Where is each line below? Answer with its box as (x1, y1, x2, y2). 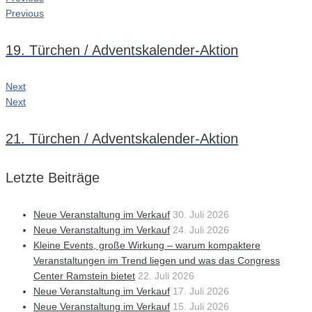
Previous (6, 7, 44, 19)
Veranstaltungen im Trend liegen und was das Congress (33, 254, 280, 266)
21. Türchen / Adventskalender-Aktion (6, 130, 238, 146)
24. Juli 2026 (173, 224, 229, 235)
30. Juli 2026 (173, 208, 229, 220)
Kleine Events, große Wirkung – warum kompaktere (33, 239, 260, 251)
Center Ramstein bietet (33, 270, 135, 281)
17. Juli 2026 (173, 285, 229, 297)
